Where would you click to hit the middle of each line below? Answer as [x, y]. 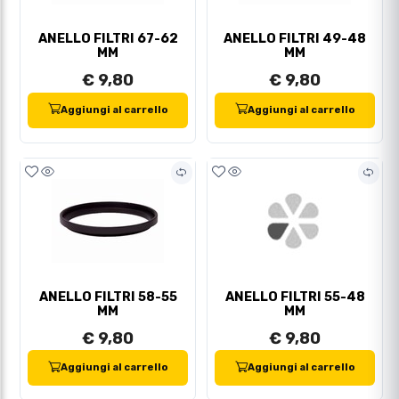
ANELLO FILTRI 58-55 [108, 297]
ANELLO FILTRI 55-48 [295, 297]
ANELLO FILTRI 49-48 [295, 39]
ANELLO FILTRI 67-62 [108, 39]
